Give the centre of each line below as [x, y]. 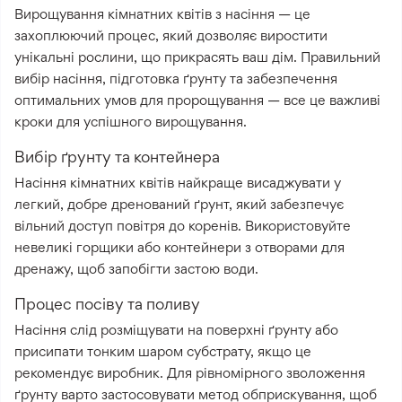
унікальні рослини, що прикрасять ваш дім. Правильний [197, 57]
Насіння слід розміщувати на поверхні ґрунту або [176, 330]
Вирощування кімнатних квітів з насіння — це [162, 14]
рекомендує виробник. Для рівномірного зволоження [190, 373]
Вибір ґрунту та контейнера [117, 157]
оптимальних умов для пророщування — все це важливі [197, 100]
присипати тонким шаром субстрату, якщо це [163, 352]
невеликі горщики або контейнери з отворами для [179, 248]
